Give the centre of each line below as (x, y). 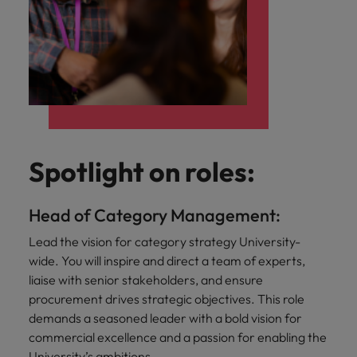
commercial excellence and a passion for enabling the (178, 337)
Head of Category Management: (156, 215)
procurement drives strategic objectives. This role (167, 298)
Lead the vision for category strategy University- (165, 241)
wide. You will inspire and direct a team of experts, (167, 260)
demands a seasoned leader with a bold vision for (165, 318)
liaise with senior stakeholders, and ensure (146, 279)
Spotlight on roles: (142, 171)
